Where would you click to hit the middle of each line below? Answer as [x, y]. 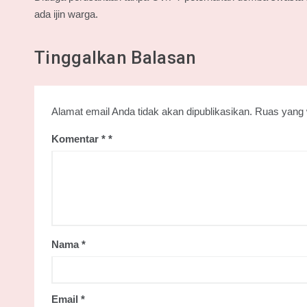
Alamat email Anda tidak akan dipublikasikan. [152, 112]
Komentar [76, 139]
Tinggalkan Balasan [115, 58]
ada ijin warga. [66, 14]
